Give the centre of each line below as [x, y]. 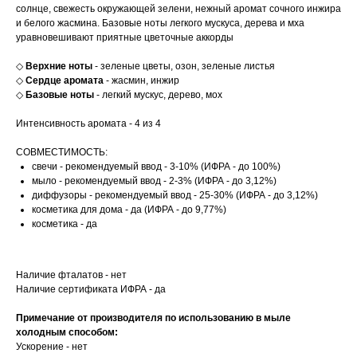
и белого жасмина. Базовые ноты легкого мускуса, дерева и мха [160, 24]
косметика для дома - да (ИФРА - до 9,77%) [129, 210]
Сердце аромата [65, 81]
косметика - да [65, 224]
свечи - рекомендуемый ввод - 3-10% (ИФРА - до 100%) [156, 167]
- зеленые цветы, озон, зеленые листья [184, 67]
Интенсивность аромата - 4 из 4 [88, 124]
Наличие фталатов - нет [71, 275]
